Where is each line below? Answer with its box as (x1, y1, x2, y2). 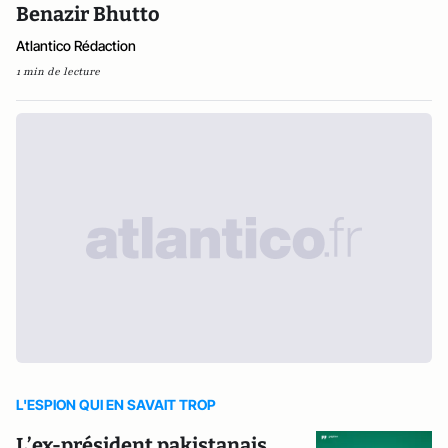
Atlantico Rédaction (16, 37, 136, 54)
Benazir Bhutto (16, 2, 160, 26)
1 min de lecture (16, 64, 100, 79)
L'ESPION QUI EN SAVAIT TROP (16, 396, 216, 413)
